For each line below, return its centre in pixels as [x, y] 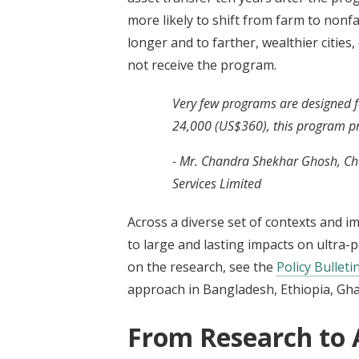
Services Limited [217, 183]
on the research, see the [202, 266]
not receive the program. [202, 65]
